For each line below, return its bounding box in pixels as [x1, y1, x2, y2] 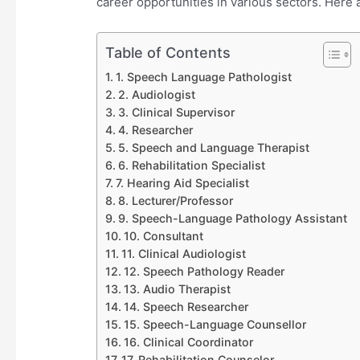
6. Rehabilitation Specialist [117, 158, 265, 173]
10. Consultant [123, 229, 203, 243]
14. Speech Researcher [123, 300, 248, 314]
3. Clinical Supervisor [117, 105, 235, 120]
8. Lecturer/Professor [117, 194, 233, 208]
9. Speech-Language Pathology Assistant [117, 211, 347, 226]
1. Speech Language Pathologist [115, 70, 292, 84]
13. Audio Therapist [123, 282, 231, 297]
